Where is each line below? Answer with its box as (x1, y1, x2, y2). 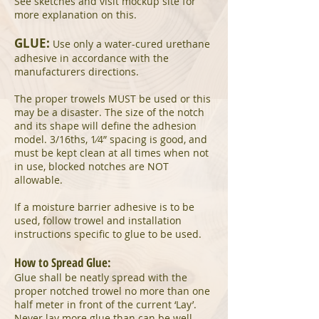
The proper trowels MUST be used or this (14, 92, 211, 105)
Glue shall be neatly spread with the (14, 271, 187, 284)
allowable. (14, 173, 63, 187)
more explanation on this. (14, 8, 137, 21)
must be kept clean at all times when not (14, 146, 209, 159)
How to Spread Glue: (14, 254, 111, 271)
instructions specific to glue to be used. (14, 227, 202, 241)
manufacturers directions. (14, 65, 139, 78)
